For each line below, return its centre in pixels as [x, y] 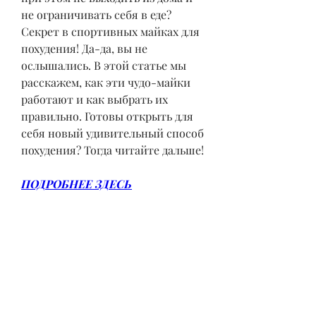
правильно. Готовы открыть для [107, 116]
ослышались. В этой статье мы [104, 65]
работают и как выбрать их [95, 99]
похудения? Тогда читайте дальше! [113, 150]
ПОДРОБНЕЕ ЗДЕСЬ [77, 183]
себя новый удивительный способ [113, 133]
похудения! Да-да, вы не [84, 48]
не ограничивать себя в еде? [96, 14]
